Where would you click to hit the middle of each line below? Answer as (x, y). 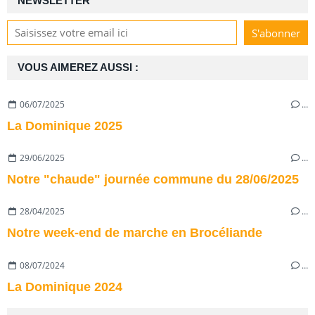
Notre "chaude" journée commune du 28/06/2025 (153, 180)
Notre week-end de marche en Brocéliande (135, 233)
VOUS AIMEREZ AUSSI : (78, 68)
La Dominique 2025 (65, 126)
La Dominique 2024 (65, 287)
